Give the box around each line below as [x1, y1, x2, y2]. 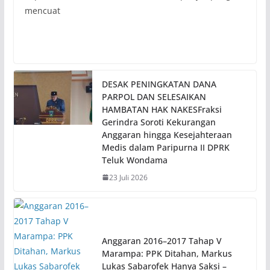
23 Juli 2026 [108, 172, 148, 183]
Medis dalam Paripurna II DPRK [101, 141, 230, 153]
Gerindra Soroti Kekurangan [101, 116, 216, 128]
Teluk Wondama [101, 154, 168, 166]
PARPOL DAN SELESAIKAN [101, 90, 206, 102]
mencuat [24, 4, 60, 16]
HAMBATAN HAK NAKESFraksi [101, 103, 222, 115]
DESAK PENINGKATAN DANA [101, 78, 216, 90]
